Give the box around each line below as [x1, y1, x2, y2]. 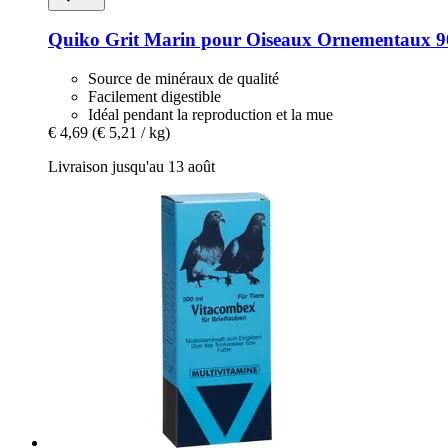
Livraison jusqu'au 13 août [48, 158, 215, 176]
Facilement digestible [88, 88, 221, 106]
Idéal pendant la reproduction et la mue [88, 106, 333, 124]
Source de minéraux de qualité [88, 70, 279, 88]
